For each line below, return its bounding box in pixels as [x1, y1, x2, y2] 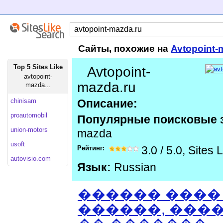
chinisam [10, 97, 36, 105]
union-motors [10, 126, 48, 133]
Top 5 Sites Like [13, 63, 63, 71]
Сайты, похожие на [78, 43, 171, 54]
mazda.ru [77, 80, 136, 95]
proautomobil [10, 111, 47, 119]
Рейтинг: [77, 144, 107, 152]
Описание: [77, 98, 137, 110]
